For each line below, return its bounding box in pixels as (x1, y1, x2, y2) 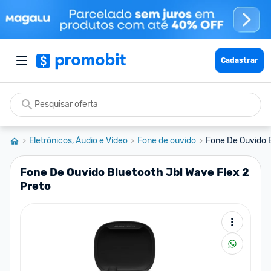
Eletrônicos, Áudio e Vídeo (29, 135, 128, 146)
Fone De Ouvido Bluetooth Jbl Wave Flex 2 (20, 166, 249, 179)
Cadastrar (221, 56, 258, 65)
